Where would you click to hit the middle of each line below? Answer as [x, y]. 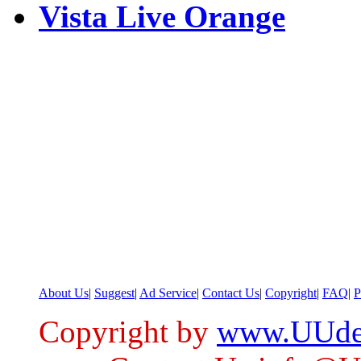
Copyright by [128, 332]
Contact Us [231, 293]
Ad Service [168, 293]
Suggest [114, 293]
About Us [64, 293]
